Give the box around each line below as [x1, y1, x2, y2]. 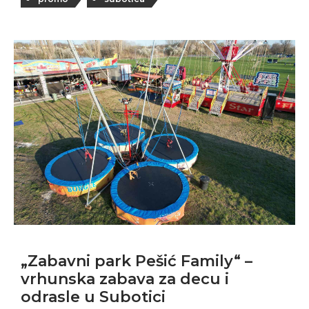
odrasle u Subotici [21, 287, 166, 306]
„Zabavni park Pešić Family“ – [21, 251, 252, 270]
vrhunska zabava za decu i [21, 269, 229, 288]
